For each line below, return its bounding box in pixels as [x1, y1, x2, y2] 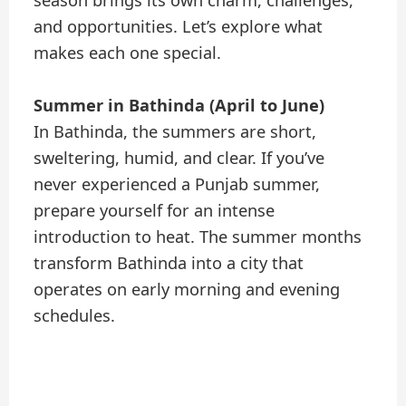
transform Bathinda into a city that [34, 251, 304, 274]
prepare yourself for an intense [34, 198, 275, 221]
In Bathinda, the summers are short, [34, 120, 317, 142]
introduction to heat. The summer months [34, 225, 362, 247]
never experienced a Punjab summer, [34, 172, 321, 195]
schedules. [34, 304, 116, 326]
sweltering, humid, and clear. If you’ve [34, 146, 325, 169]
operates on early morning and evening [34, 277, 341, 300]
